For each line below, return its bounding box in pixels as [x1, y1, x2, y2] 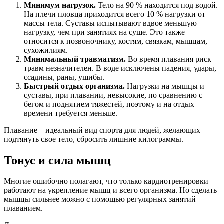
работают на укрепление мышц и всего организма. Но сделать [4, 186, 217, 195]
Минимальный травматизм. [24, 54, 126, 63]
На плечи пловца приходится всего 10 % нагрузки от [24, 9, 205, 18]
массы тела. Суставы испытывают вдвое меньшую [24, 18, 197, 27]
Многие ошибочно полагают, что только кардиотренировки [4, 177, 208, 186]
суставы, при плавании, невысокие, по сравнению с [24, 90, 202, 99]
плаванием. [4, 204, 43, 213]
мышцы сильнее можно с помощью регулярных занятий [4, 195, 196, 204]
